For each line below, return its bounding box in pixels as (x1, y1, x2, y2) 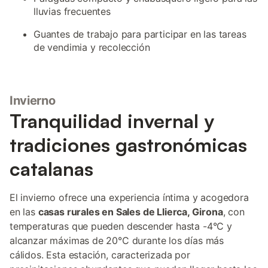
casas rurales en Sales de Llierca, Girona (38, 206, 223, 218)
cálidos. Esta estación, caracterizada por (10, 249, 190, 261)
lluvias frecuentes (33, 5, 111, 17)
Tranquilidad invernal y (10, 109, 214, 133)
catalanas (10, 157, 93, 181)
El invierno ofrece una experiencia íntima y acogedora (10, 191, 249, 203)
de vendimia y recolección (33, 41, 150, 53)
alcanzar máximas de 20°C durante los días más (10, 234, 224, 246)
